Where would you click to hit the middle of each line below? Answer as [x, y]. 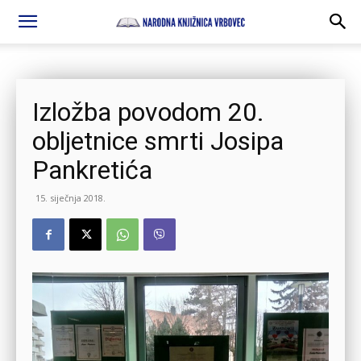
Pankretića [92, 170]
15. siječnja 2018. [71, 198]
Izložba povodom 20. [148, 112]
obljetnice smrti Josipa [158, 141]
